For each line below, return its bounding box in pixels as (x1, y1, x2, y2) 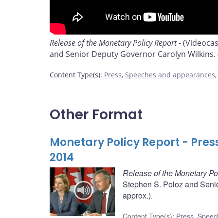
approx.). (123, 189, 153, 201)
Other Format (50, 105, 143, 124)
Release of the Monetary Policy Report (50, 37, 177, 49)
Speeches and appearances (125, 70, 215, 79)
